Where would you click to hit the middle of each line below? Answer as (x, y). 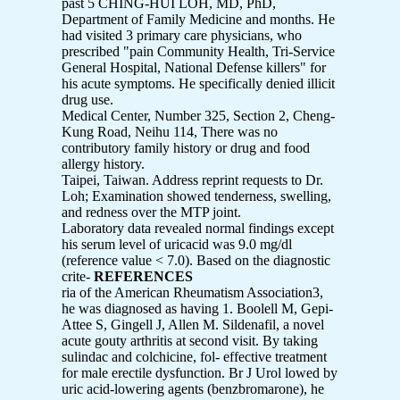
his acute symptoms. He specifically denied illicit (198, 83)
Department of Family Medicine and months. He (198, 19)
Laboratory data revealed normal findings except (198, 228)
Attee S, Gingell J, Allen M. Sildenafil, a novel (193, 324)
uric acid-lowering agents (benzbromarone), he (193, 388)
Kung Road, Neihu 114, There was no (170, 131)
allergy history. (103, 163)
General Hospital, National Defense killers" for (194, 67)
